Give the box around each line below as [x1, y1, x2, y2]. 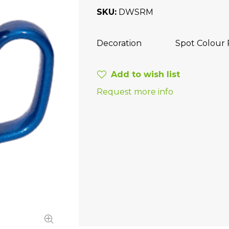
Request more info [97, 87, 173, 97]
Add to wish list [111, 70, 180, 79]
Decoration [97, 38, 142, 48]
